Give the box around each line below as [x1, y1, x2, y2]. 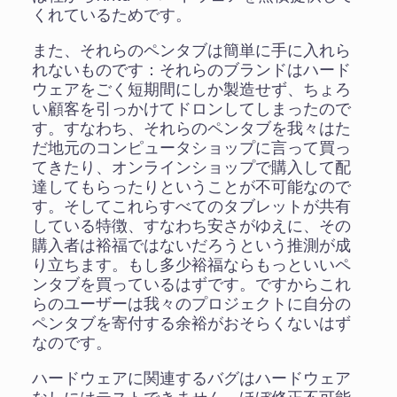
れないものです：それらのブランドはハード [31, 60, 351, 79]
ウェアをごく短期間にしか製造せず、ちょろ [31, 80, 351, 98]
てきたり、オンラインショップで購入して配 [31, 158, 351, 176]
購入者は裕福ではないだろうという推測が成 [31, 236, 351, 254]
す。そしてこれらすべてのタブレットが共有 [31, 197, 351, 215]
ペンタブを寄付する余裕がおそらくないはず [31, 314, 351, 332]
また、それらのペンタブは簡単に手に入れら [31, 41, 351, 59]
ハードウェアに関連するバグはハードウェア [31, 369, 351, 387]
